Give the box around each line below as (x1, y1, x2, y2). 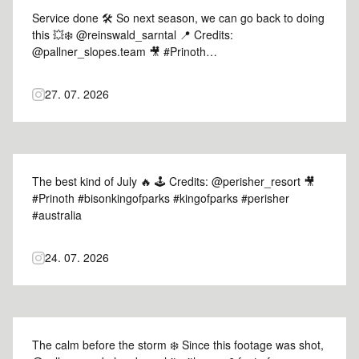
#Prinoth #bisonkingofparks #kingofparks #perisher (32, 190, 289, 206)
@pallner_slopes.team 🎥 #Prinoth (32, 43, 206, 59)
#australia (32, 207, 82, 223)
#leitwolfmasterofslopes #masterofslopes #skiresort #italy (32, 60, 321, 76)
